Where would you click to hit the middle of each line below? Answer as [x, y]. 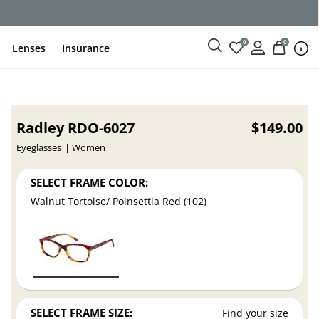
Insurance [86, 48]
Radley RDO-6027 [76, 128]
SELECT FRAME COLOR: [90, 182]
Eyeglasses [39, 148]
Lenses [29, 48]
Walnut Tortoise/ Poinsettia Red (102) [119, 202]
